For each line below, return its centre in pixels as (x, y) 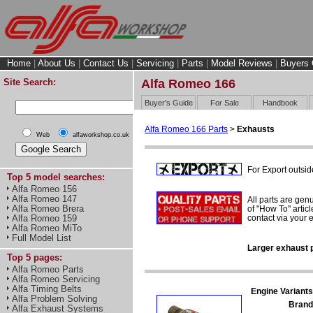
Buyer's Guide (168, 102)
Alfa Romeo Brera (48, 209)
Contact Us (106, 63)
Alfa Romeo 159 (44, 218)
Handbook (281, 102)
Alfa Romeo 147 (44, 199)
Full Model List (42, 238)
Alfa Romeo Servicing (56, 279)
